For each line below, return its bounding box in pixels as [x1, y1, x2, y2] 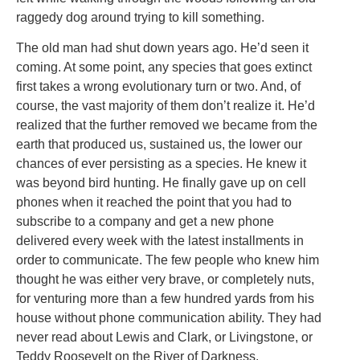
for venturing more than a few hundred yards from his [16, 291, 314, 305]
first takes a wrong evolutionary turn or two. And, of [16, 79, 301, 93]
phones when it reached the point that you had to [16, 194, 292, 209]
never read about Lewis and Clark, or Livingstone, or [16, 329, 313, 344]
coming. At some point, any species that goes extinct [16, 59, 312, 74]
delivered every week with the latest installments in [16, 233, 304, 247]
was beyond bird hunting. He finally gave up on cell [16, 175, 306, 190]
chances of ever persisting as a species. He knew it [16, 156, 306, 170]
